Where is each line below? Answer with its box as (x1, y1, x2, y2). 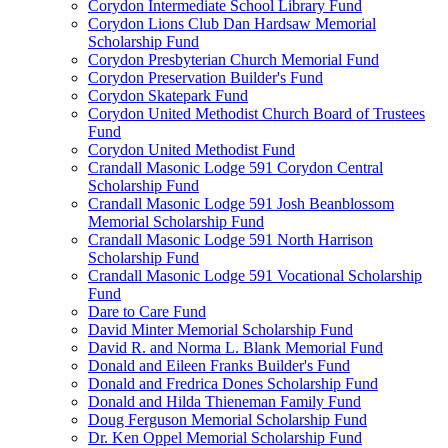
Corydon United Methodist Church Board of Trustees (88, 105, 425, 122)
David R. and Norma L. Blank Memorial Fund (88, 339, 383, 356)
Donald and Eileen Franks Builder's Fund (88, 357, 350, 374)
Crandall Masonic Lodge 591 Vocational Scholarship (88, 267, 422, 284)
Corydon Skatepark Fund (88, 87, 248, 104)
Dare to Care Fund (88, 303, 206, 320)
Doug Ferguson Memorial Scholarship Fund (88, 411, 367, 428)
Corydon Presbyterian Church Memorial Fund (88, 51, 379, 68)
